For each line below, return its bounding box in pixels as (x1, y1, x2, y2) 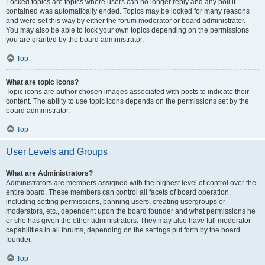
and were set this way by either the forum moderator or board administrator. (6, 17, 245, 25)
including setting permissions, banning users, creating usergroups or (6, 198, 225, 206)
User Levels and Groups (6, 147, 108, 157)
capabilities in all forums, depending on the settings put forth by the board (6, 226, 240, 234)
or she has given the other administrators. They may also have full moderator (6, 216, 251, 225)
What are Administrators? (6, 169, 93, 177)
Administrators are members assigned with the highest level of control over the (6, 179, 256, 187)
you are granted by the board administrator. (6, 35, 144, 44)
